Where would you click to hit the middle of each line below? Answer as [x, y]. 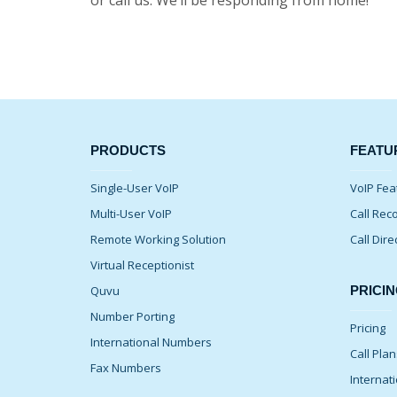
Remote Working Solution [158, 239]
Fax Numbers [126, 368]
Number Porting [132, 316]
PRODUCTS [128, 150]
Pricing [367, 328]
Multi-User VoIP [131, 214]
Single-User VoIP [135, 188]
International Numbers [151, 342]
